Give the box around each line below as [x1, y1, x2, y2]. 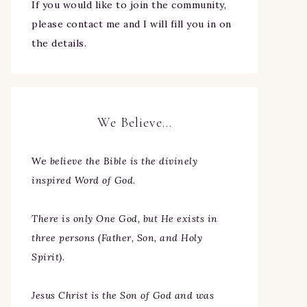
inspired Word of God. [32, 174, 136, 186]
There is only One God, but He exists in [32, 212, 218, 225]
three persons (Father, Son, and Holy [32, 232, 202, 244]
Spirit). [32, 251, 64, 263]
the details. [32, 37, 86, 49]
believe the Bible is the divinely [47, 155, 197, 167]
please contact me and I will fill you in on [32, 18, 232, 30]
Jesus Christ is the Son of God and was [32, 289, 214, 302]
